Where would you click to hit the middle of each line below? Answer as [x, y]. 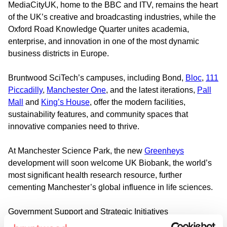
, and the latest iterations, [152, 90]
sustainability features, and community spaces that [98, 114]
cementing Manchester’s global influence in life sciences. [110, 187]
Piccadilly [25, 90]
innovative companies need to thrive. [74, 126]
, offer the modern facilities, [138, 102]
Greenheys [164, 151]
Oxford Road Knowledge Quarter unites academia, [99, 29]
